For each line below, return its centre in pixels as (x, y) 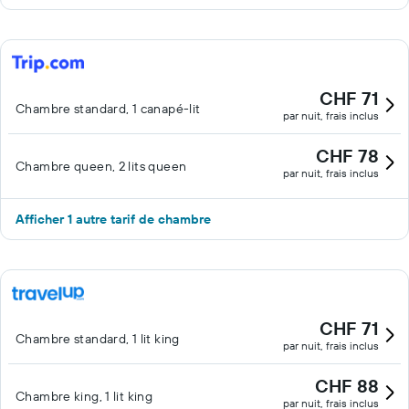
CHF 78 (347, 156)
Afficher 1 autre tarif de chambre (113, 219)
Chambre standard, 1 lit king (98, 339)
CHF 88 (347, 386)
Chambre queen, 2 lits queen (101, 166)
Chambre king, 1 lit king (84, 396)
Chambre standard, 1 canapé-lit (108, 109)
